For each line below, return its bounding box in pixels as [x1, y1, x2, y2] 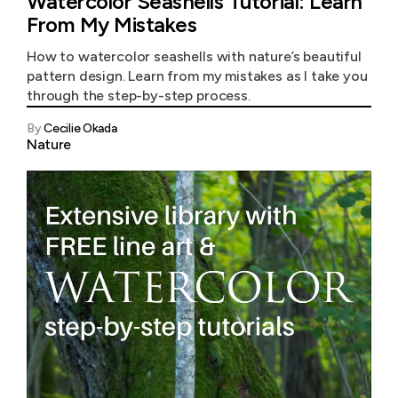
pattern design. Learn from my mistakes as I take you [27, 68, 368, 84]
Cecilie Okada [44, 121, 117, 136]
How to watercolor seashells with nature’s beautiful [27, 48, 362, 65]
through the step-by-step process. [27, 87, 251, 104]
